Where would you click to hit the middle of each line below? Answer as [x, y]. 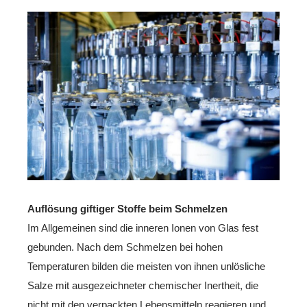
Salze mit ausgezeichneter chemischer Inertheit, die [143, 285]
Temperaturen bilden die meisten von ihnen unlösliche [146, 266]
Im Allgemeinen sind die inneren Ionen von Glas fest [143, 228]
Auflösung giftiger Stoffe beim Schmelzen [127, 208]
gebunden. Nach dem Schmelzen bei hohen [125, 247]
